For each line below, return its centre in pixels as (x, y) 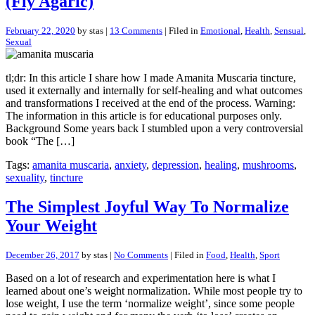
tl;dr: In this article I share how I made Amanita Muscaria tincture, (151, 77)
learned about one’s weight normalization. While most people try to (154, 291)
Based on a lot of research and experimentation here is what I (141, 278)
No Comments (141, 255)
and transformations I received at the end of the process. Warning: (150, 103)
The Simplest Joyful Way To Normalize (147, 207)
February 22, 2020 (40, 30)
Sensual (289, 30)
